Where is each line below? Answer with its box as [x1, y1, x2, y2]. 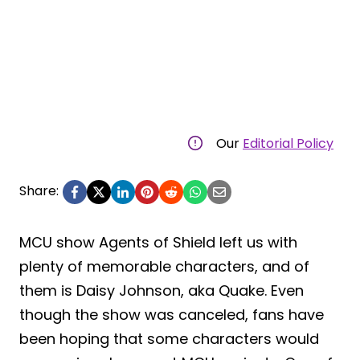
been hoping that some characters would [19, 328, 319, 349]
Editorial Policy [243, 133, 333, 153]
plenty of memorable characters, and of [19, 256, 309, 276]
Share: [19, 181, 59, 200]
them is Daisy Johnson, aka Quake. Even [19, 280, 304, 301]
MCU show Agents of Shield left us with [19, 231, 297, 252]
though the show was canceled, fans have [19, 304, 324, 325]
